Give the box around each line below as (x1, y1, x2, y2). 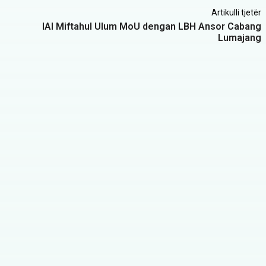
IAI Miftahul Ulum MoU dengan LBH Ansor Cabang (42, 21, 261, 33)
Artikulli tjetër (211, 8, 261, 18)
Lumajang (217, 32, 261, 44)
